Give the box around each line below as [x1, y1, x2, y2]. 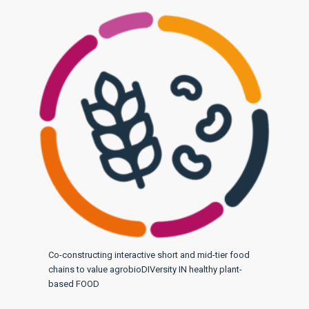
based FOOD [48, 278, 99, 289]
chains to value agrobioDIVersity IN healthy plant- [48, 263, 242, 275]
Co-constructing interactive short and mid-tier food [48, 249, 250, 260]
